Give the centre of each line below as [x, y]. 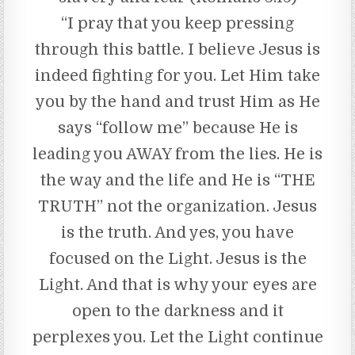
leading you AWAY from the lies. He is [177, 154]
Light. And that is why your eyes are [177, 284]
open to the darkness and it [177, 311]
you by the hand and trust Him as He [177, 101]
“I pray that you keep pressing [177, 23]
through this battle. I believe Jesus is [177, 49]
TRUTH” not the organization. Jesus [177, 206]
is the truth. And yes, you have [177, 232]
